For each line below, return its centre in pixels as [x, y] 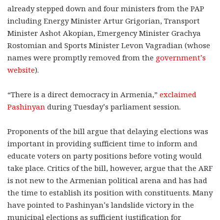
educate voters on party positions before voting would [105, 156]
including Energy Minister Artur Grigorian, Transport [104, 21]
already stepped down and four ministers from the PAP [106, 9]
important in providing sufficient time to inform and [102, 144]
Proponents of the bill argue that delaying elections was [108, 131]
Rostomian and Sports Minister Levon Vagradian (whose [109, 45]
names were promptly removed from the [82, 58]
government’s [181, 58]
